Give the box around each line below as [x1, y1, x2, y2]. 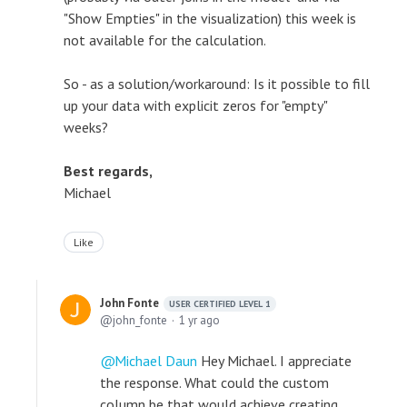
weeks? [64, 118, 108, 136]
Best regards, [64, 162, 153, 180]
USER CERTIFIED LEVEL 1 [169, 298, 271, 310]
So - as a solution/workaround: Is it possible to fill [64, 74, 370, 93]
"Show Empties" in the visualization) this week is [64, 9, 356, 27]
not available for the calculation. [64, 31, 266, 49]
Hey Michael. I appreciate [197, 352, 352, 370]
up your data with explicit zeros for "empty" [64, 96, 327, 114]
